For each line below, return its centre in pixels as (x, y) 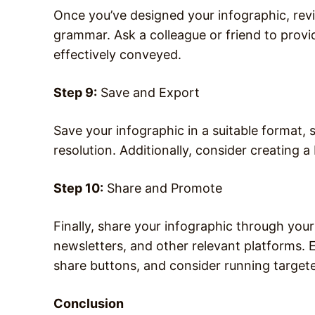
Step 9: (75, 92)
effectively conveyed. (117, 54)
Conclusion (89, 303)
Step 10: (78, 188)
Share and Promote (163, 188)
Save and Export (148, 92)
